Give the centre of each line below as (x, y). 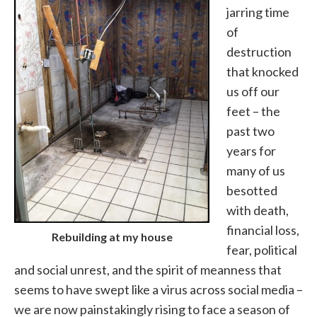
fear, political (262, 250)
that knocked (263, 72)
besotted (252, 191)
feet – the (253, 111)
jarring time (258, 12)
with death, (258, 211)
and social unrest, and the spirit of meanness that (148, 270)
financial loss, (263, 230)
